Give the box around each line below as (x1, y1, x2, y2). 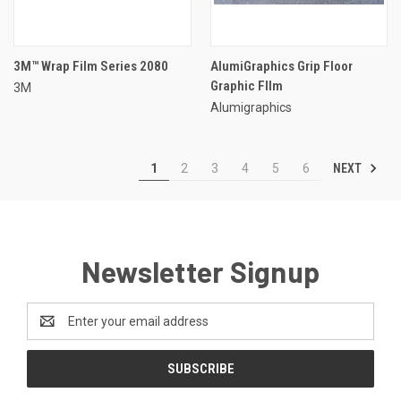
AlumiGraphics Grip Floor (209, 57, 353, 74)
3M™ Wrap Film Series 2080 (13, 57, 168, 74)
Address (27, 322, 74, 337)
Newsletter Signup (81, 253, 320, 288)
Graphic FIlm (209, 77, 283, 94)
